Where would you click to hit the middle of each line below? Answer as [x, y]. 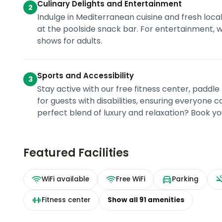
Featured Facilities [76, 153]
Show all [124, 200]
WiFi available [66, 179]
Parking [186, 179]
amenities [166, 200]
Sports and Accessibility [86, 76]
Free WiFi [131, 179]
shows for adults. [70, 41]
